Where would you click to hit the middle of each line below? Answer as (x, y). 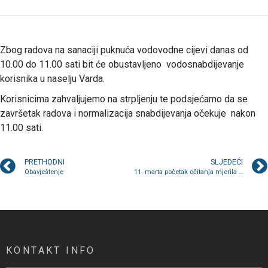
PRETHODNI (45, 162)
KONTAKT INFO (51, 250)
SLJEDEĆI (227, 162)
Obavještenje (44, 172)
